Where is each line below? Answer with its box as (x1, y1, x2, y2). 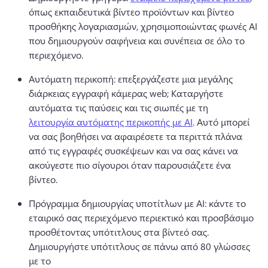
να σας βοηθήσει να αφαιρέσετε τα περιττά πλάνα (29, 129, 242, 142)
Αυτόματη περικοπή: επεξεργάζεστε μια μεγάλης (29, 72, 233, 85)
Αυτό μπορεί (197, 115, 249, 128)
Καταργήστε (171, 86, 223, 99)
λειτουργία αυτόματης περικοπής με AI (29, 115, 193, 128)
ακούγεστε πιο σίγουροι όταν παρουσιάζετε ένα (29, 158, 231, 171)
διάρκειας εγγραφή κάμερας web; (29, 86, 171, 99)
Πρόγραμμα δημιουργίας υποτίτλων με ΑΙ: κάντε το (29, 196, 246, 209)
